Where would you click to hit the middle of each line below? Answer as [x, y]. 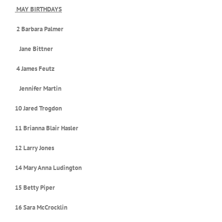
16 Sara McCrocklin [41, 207]
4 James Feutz [35, 68]
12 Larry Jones [34, 148]
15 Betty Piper [35, 187]
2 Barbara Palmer [42, 29]
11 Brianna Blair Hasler [47, 128]
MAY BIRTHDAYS [38, 9]
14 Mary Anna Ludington [48, 167]
